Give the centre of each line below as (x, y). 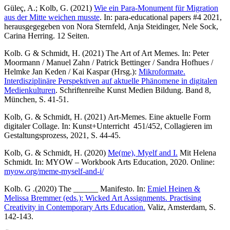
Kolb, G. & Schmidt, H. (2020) (56, 152)
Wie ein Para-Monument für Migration (156, 8)
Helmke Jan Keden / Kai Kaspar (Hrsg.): (71, 71)
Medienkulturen (30, 90)
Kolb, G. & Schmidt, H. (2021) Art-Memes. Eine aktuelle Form (107, 117)
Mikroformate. (162, 71)
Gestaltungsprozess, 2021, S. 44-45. (62, 135)
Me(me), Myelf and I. (143, 152)
